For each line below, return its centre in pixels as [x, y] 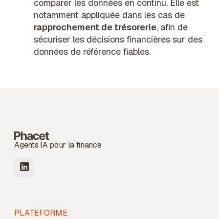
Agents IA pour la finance [58, 145]
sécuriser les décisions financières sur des [118, 39]
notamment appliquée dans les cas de [109, 15]
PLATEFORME [41, 213]
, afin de [172, 27]
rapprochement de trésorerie [95, 27]
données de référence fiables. [92, 51]
